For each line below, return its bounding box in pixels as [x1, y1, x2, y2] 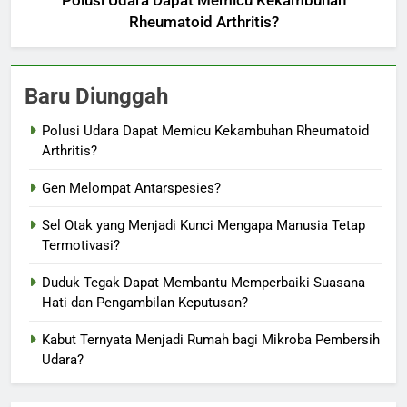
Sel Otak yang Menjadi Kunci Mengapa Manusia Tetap [42, 217, 365, 234]
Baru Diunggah [25, 84, 168, 110]
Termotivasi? [42, 237, 120, 254]
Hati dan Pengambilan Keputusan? [42, 294, 248, 312]
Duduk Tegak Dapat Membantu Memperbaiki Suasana [42, 274, 365, 292]
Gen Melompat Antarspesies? [42, 180, 221, 197]
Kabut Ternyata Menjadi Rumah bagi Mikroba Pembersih [42, 332, 380, 349]
